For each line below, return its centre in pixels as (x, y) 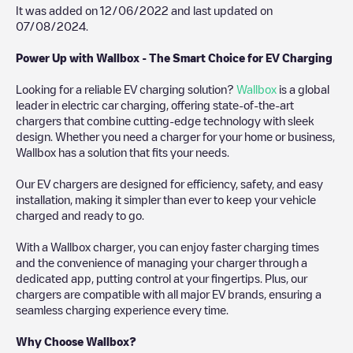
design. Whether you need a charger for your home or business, (175, 136)
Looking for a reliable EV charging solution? (126, 89)
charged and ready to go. (80, 215)
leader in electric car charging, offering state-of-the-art (155, 104)
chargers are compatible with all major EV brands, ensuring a (169, 294)
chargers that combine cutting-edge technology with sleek (165, 120)
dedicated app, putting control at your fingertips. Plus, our (162, 278)
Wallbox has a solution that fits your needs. (124, 152)
